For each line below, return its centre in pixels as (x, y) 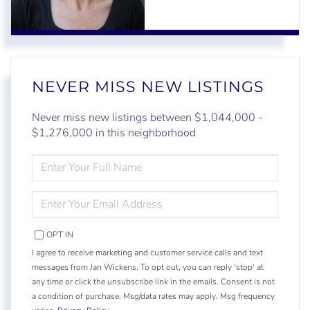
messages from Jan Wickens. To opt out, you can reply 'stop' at (148, 267)
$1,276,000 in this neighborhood (114, 133)
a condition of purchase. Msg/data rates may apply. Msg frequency (153, 296)
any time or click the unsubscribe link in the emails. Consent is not (153, 281)
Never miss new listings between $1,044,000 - (147, 117)
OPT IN (60, 234)
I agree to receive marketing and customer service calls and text (147, 252)
